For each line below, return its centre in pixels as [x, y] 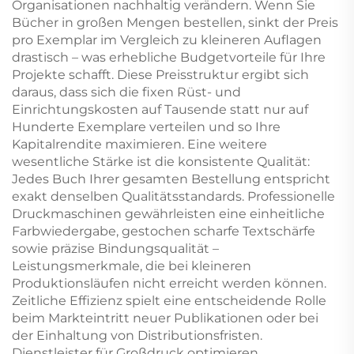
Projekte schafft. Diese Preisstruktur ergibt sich [160, 75]
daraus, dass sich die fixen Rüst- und [126, 92]
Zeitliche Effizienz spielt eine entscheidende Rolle [169, 301]
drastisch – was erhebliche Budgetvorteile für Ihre [169, 57]
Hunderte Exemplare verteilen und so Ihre [146, 127]
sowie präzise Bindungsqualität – [115, 249]
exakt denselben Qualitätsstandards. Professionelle [173, 196]
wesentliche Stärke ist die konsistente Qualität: [161, 162]
